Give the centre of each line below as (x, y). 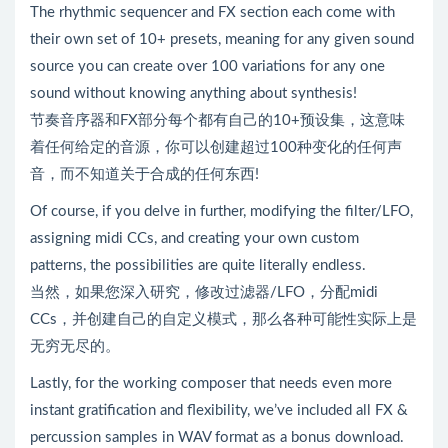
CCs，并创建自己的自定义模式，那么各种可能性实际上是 (223, 319)
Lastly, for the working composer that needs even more (211, 383)
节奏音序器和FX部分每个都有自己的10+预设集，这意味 (217, 120)
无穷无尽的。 (75, 346)
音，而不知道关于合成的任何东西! (144, 174)
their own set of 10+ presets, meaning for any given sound (222, 39)
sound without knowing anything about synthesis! (193, 93)
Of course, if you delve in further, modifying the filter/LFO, (221, 211)
